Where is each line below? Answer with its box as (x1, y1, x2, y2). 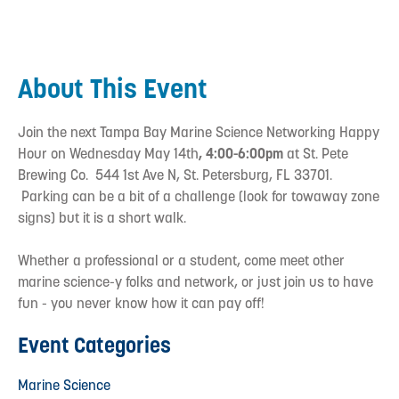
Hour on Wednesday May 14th (18, 143, 199, 163)
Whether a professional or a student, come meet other (18, 250, 345, 270)
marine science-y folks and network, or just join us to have (18, 272, 373, 291)
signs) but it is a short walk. (18, 208, 193, 227)
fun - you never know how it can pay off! (18, 293, 265, 313)
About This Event (18, 70, 208, 105)
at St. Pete (283, 143, 348, 163)
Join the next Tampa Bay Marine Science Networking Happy (18, 122, 379, 142)
